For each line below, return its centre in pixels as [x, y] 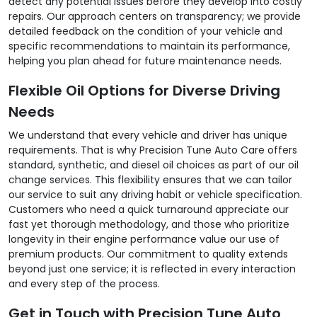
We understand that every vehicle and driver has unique [148, 135]
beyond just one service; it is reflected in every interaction [152, 269]
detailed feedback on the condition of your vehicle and [145, 31]
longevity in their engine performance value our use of [144, 239]
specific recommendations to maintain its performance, [149, 46]
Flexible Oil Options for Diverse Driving [144, 90]
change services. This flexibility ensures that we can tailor [150, 179]
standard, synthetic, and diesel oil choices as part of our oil [154, 165]
